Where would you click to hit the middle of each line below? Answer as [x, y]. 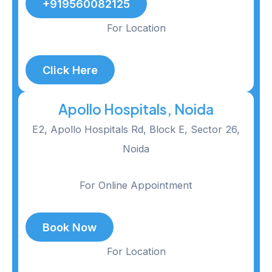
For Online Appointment [136, 185]
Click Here [70, 70]
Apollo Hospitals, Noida [136, 109]
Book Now [70, 227]
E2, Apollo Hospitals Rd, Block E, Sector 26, [136, 129]
